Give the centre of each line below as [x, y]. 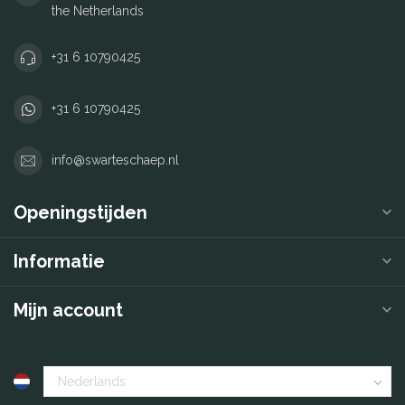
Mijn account [68, 310]
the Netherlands [98, 10]
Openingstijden [80, 212]
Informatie [59, 261]
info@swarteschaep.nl [115, 160]
